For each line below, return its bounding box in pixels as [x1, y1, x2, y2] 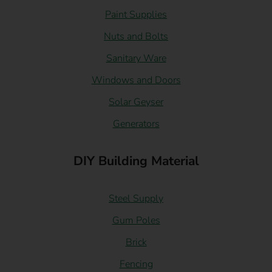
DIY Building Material [73, 152, 199, 169]
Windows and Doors [91, 73, 181, 87]
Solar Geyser [109, 95, 163, 109]
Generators [112, 117, 160, 131]
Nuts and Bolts [104, 29, 168, 43]
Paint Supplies [105, 7, 167, 21]
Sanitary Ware [106, 51, 166, 65]
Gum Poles [112, 213, 160, 227]
